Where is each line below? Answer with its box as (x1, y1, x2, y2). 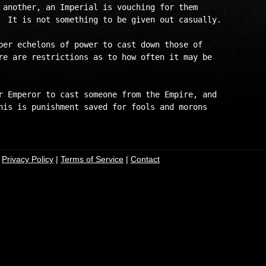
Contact (131, 154, 160, 164)
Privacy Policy (2, 154, 53, 164)
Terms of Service (61, 154, 123, 164)
